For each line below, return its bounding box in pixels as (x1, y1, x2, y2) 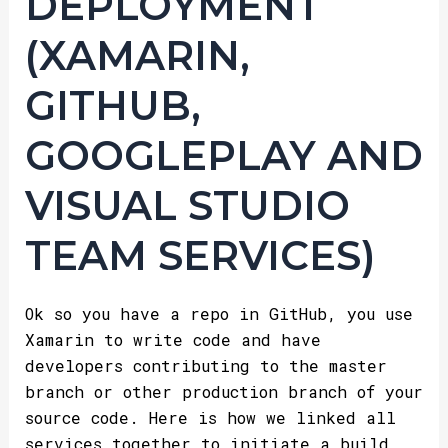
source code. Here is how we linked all (24, 406, 396, 428)
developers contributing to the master (24, 354, 387, 376)
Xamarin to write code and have (24, 328, 321, 350)
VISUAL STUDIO (24, 180, 350, 230)
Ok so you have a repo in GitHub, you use (24, 302, 413, 324)
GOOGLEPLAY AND (24, 130, 423, 180)
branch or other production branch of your (24, 380, 423, 402)
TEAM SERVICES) (24, 230, 375, 280)
